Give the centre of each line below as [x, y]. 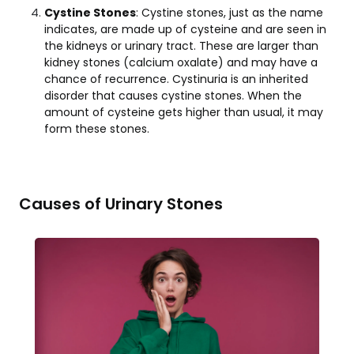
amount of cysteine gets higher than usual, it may [184, 112]
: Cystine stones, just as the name [230, 12]
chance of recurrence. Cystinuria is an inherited [176, 79]
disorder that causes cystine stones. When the [173, 95]
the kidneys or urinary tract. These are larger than [181, 45]
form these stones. [97, 128]
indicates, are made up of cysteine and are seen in [185, 29]
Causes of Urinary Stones [121, 203]
